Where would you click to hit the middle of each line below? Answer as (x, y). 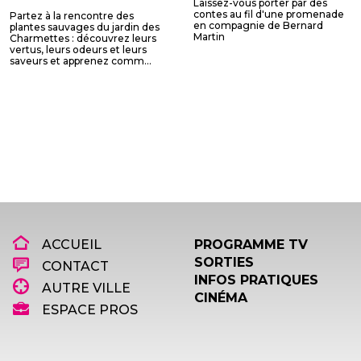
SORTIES (224, 262)
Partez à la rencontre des (72, 16)
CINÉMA (221, 298)
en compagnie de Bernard (258, 25)
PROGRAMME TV (251, 245)
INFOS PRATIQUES (256, 280)
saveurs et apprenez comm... (81, 61)
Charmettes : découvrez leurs (83, 38)
